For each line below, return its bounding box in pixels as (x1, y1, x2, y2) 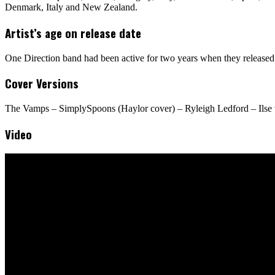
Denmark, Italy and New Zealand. (5, 2, 137, 13)
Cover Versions (5, 75, 79, 92)
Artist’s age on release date (5, 24, 141, 41)
